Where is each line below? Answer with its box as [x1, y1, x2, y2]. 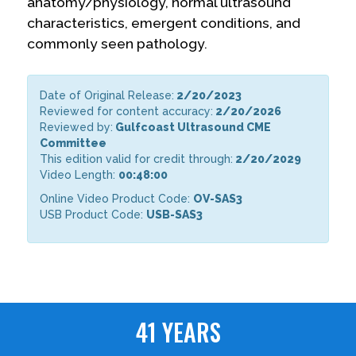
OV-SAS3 [193, 192, 246, 205]
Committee [40, 136, 107, 149]
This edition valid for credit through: [40, 152, 234, 165]
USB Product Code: [40, 207, 147, 221]
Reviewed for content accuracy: [40, 104, 214, 118]
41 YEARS [135, 313, 221, 350]
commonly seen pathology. [27, 35, 208, 52]
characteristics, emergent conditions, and [27, 14, 301, 31]
